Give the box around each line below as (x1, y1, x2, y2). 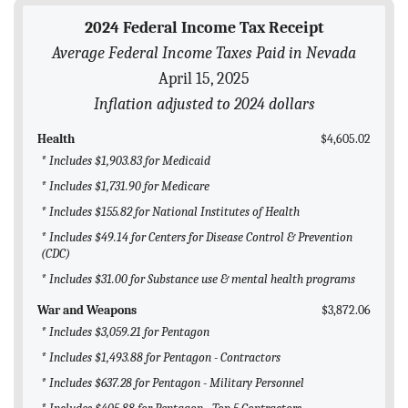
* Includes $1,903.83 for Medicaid (41, 153, 210, 169)
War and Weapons (37, 302, 137, 319)
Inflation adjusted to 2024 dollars (93, 95, 315, 114)
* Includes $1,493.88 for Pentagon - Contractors (41, 350, 280, 366)
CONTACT (14, 91, 85, 107)
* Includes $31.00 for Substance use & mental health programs (41, 271, 355, 288)
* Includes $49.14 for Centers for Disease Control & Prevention (41, 229, 352, 246)
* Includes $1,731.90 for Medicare (41, 178, 209, 195)
